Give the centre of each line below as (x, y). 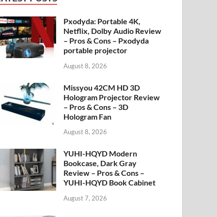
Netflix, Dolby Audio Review (113, 31)
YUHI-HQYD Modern (101, 154)
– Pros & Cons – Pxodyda (106, 40)
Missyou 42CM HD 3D (102, 87)
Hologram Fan (88, 116)
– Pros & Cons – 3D (96, 107)
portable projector (96, 50)
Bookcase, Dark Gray (100, 163)
